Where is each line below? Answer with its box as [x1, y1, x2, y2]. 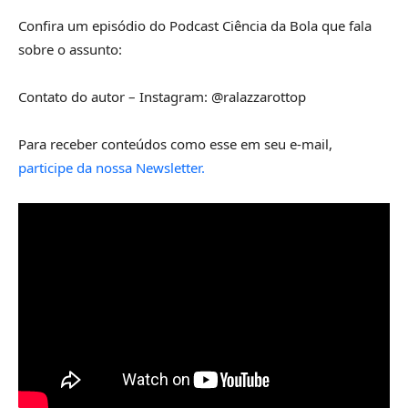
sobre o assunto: [18, 40, 122, 59]
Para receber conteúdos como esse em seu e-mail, [18, 135, 332, 154]
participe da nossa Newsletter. [18, 158, 205, 178]
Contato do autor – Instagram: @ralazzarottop [18, 87, 306, 107]
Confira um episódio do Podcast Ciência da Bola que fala [18, 16, 372, 36]
